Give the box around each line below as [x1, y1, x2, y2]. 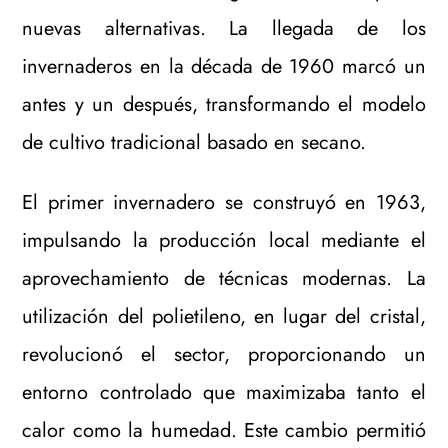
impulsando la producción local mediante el [22, 225, 426, 255]
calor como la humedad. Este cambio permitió [22, 415, 426, 445]
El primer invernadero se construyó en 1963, [22, 187, 426, 217]
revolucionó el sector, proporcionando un [22, 339, 426, 369]
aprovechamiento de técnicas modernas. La [22, 263, 426, 293]
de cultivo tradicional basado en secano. [22, 127, 367, 157]
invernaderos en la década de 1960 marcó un [22, 51, 426, 81]
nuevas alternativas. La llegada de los [22, 13, 426, 43]
